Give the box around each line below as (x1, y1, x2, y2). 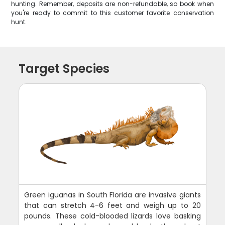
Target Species (19, 60, 110, 77)
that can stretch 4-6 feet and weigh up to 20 (24, 200, 201, 210)
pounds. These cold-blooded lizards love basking (24, 211, 201, 221)
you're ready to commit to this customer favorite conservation (11, 9, 214, 17)
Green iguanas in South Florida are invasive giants (24, 190, 201, 200)
